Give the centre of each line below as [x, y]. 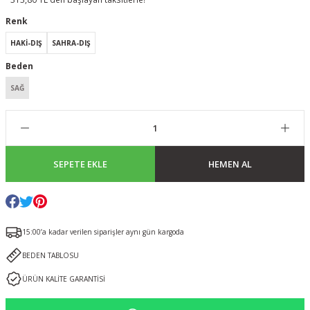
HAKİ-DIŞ [26, 43]
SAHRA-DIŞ [71, 43]
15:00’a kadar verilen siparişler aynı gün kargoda [103, 232]
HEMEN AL [230, 164]
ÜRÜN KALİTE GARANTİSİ [64, 279]
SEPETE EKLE [80, 164]
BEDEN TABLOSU [51, 255]
